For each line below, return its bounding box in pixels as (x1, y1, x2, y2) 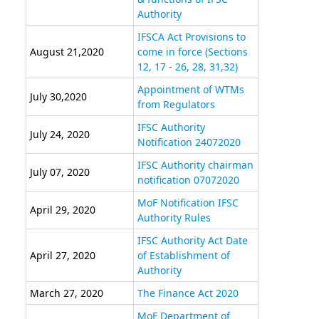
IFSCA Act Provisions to (137, 30, 246, 44)
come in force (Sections (137, 45, 248, 59)
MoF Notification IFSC (137, 196, 239, 210)
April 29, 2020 (29, 203, 95, 217)
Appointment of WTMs (137, 83, 244, 97)
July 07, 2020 (29, 165, 90, 179)
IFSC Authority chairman (137, 158, 253, 172)
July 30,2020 (29, 90, 87, 104)
